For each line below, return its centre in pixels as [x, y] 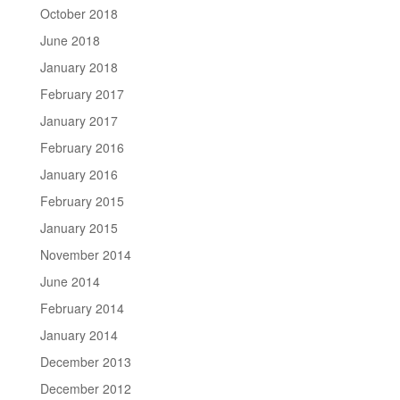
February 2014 [82, 308]
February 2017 [82, 93]
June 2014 [70, 281]
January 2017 [79, 120]
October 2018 [79, 13]
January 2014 [79, 334]
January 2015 [79, 227]
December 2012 [85, 388]
